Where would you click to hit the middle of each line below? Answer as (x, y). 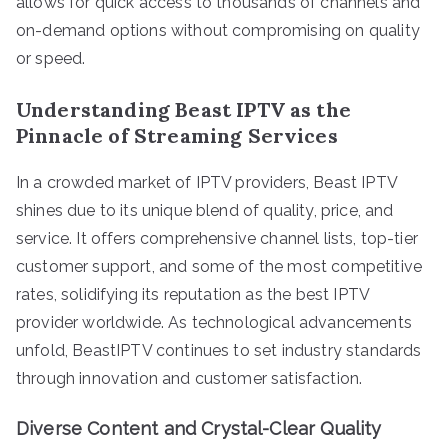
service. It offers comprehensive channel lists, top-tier (217, 238)
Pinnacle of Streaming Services (177, 135)
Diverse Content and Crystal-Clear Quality (199, 428)
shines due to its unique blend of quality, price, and (205, 210)
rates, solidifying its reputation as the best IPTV (193, 294)
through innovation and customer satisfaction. (189, 378)
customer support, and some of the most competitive (219, 266)
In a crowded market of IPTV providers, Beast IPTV (206, 182)
